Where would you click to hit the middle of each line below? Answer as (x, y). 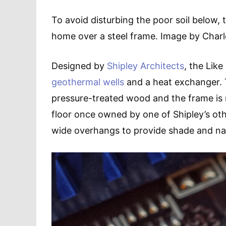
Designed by (79, 66)
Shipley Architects (146, 66)
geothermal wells (88, 82)
